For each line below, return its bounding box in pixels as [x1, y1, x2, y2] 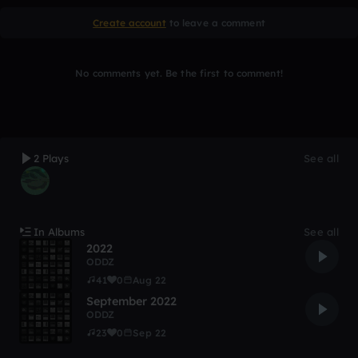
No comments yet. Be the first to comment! [75, 67, 283, 79]
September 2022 [86, 294, 177, 308]
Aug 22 [133, 273, 167, 286]
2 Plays [34, 152, 69, 165]
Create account [93, 17, 166, 29]
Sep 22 [133, 326, 167, 339]
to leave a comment [165, 17, 265, 29]
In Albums [34, 225, 85, 238]
